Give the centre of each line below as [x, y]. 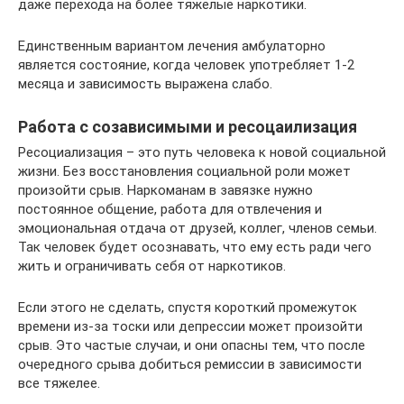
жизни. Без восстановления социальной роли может [184, 171]
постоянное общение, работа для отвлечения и [170, 209]
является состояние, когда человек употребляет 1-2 [186, 64]
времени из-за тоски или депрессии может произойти [190, 326]
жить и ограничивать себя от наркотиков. [152, 266]
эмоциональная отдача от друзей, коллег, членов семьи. [197, 228]
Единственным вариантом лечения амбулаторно [172, 46]
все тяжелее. [59, 383]
